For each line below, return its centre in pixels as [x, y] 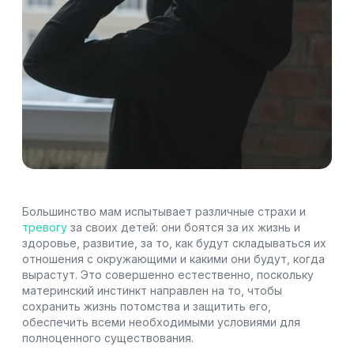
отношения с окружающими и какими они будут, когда [173, 258]
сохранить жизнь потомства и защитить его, [147, 306]
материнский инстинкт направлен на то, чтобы [152, 290]
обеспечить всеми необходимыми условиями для [161, 322]
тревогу [45, 227]
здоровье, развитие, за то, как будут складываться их [174, 243]
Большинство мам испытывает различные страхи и [164, 211]
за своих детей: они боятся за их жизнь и [184, 227]
